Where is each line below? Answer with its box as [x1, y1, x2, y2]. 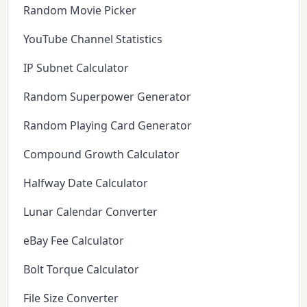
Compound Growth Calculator [23, 146, 180, 162]
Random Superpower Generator [23, 88, 192, 104]
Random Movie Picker [23, 2, 137, 18]
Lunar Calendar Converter [23, 204, 158, 219]
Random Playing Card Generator [23, 117, 193, 133]
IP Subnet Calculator [23, 60, 130, 75]
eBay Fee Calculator [23, 232, 125, 248]
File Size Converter [23, 290, 119, 306]
